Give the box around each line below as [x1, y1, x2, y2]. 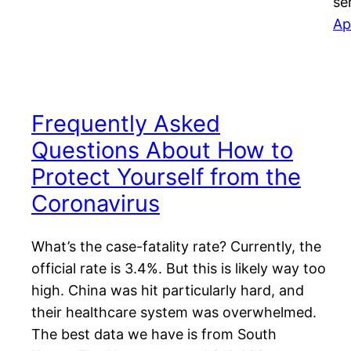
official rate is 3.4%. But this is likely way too [31, 260, 326, 277]
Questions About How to [31, 136, 293, 165]
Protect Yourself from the [31, 163, 301, 191]
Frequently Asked [31, 110, 220, 138]
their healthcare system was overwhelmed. [31, 304, 317, 321]
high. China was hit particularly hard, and [31, 282, 304, 299]
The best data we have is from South [31, 326, 277, 343]
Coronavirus [31, 190, 160, 218]
